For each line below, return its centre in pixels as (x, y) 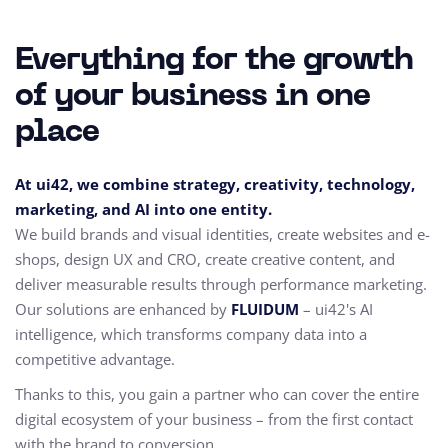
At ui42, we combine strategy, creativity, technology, (215, 183)
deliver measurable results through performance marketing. (221, 283)
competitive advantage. (95, 358)
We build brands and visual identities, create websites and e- (222, 233)
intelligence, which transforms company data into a (191, 333)
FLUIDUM (265, 308)
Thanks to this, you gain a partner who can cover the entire (217, 393)
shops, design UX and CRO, (110, 258)
